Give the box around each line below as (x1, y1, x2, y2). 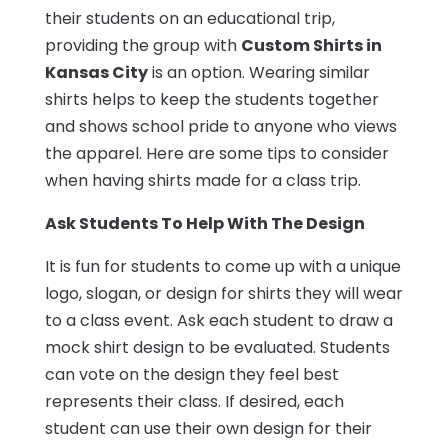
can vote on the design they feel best (44, 363, 339, 387)
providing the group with (44, 34, 241, 58)
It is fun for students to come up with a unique (44, 255, 401, 279)
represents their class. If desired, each (44, 390, 344, 414)
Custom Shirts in (240, 34, 382, 58)
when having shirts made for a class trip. (44, 169, 361, 193)
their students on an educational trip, (44, 7, 335, 31)
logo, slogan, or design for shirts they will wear (44, 282, 403, 306)
